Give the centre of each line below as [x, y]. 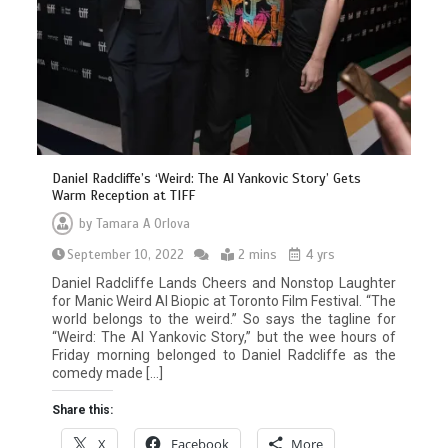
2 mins [258, 254]
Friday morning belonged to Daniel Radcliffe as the [224, 354]
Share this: [83, 409]
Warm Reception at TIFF [124, 195]
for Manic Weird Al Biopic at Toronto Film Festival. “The [224, 300]
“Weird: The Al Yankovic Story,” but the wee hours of [224, 336]
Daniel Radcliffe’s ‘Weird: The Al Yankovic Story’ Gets [207, 178]
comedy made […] [108, 372]
